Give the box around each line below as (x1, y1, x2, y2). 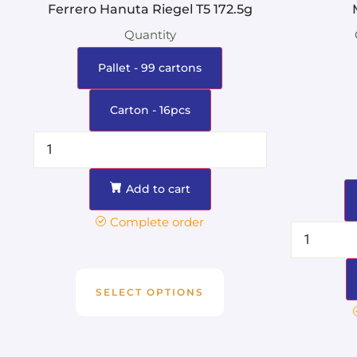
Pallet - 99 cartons (98, 60, 202, 75)
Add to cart (125, 181, 190, 196)
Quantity (124, 26, 176, 42)
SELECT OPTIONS (96, 285, 205, 298)
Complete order (110, 214, 205, 229)
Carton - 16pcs (109, 102, 190, 117)
